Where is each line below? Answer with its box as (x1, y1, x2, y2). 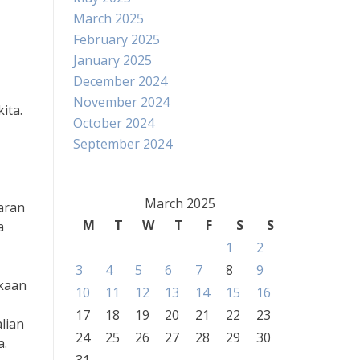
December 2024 (73, 72, 167, 90)
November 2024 (73, 93, 170, 111)
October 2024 (73, 114, 154, 132)
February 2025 (73, 31, 160, 48)
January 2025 (73, 51, 152, 69)
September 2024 (73, 135, 172, 153)
